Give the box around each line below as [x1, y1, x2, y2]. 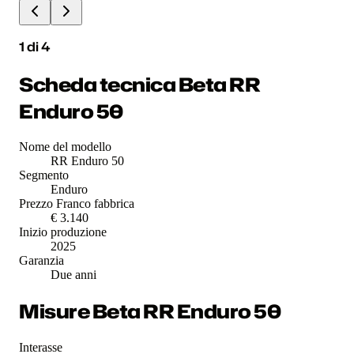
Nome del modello [19, 140, 111, 154]
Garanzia [19, 254, 64, 268]
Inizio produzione [19, 225, 107, 239]
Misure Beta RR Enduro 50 [19, 298, 281, 326]
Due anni [51, 268, 96, 282]
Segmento [19, 168, 69, 183]
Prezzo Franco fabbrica [19, 197, 134, 211]
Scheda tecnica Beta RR [19, 70, 261, 98]
